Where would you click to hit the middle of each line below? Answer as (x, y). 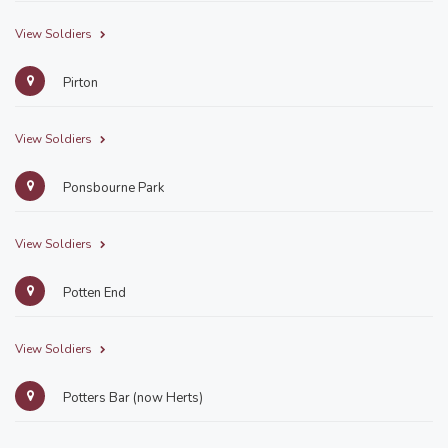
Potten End (93, 293)
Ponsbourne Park (112, 188)
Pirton (79, 83)
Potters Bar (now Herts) (131, 398)
